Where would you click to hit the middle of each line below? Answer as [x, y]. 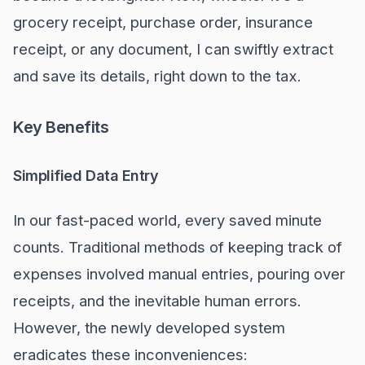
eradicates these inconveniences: [130, 354]
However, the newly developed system [149, 328]
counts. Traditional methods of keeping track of [178, 247]
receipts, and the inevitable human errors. [157, 301]
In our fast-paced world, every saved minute [167, 220]
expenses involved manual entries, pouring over [179, 274]
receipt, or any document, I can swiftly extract [173, 49]
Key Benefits [61, 127]
